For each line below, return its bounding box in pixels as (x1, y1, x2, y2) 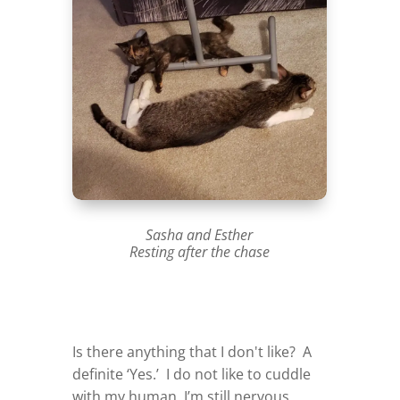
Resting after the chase (129, 241, 270, 262)
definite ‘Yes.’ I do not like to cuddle (71, 363, 311, 384)
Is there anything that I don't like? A (71, 341, 312, 362)
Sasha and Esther (146, 224, 254, 245)
